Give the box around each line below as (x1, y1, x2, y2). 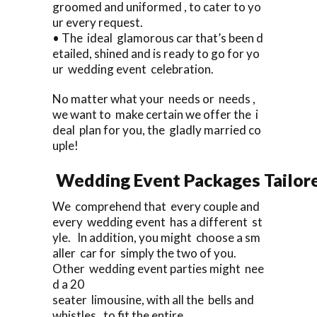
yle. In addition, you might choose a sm (52, 229, 260, 245)
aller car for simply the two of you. (52, 245, 238, 260)
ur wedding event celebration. (52, 61, 214, 76)
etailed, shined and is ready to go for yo (52, 45, 260, 61)
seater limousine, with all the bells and (52, 292, 256, 307)
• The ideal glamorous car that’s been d (52, 30, 263, 45)
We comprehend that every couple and (52, 198, 262, 214)
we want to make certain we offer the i (52, 106, 258, 122)
